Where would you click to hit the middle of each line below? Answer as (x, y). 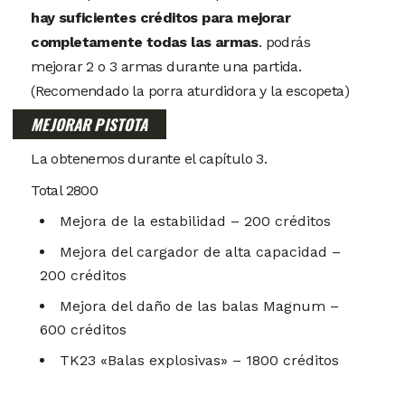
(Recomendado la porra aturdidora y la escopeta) (190, 90)
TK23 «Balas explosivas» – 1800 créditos (200, 360)
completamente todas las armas (145, 42)
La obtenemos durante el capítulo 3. (149, 158)
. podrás (284, 42)
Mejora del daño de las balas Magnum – (200, 306)
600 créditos (84, 329)
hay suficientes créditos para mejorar (161, 17)
